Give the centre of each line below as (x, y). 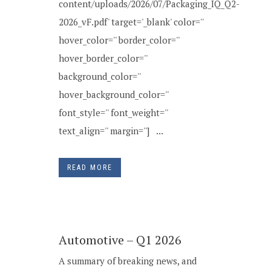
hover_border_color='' (103, 58)
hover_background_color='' (113, 94)
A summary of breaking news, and (128, 261)
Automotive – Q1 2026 (120, 240)
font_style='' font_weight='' (113, 113)
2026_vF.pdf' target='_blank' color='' (131, 22)
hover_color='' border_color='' (119, 40)
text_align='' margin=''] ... (111, 131)
